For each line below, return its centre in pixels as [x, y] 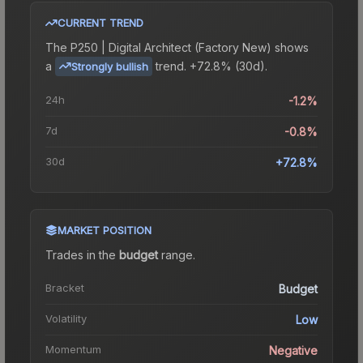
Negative [293, 350]
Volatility [66, 318]
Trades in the [82, 254]
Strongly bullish [110, 66]
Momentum [73, 349]
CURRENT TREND [100, 22]
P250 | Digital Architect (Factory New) [171, 47]
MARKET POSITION [105, 230]
